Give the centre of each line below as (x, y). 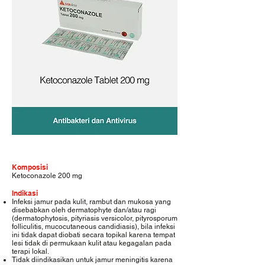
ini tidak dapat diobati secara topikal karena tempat (93, 235)
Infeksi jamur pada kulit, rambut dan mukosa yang (91, 202)
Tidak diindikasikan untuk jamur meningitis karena (92, 260)
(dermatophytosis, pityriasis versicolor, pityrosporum (95, 218)
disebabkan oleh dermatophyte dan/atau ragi (84, 210)
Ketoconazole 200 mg (47, 176)
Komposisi (30, 167)
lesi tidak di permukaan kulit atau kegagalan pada (92, 243)
